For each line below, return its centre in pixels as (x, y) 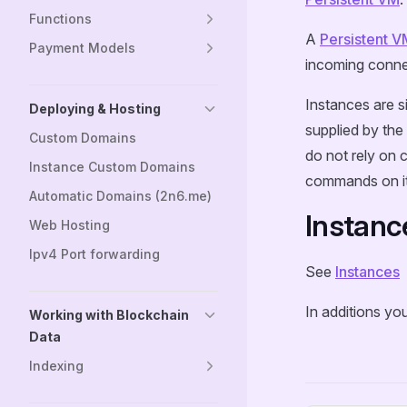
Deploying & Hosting (95, 109)
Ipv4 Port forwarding (94, 254)
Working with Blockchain (109, 315)
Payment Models (82, 48)
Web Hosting (69, 225)
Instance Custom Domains (112, 167)
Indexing (56, 366)
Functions (60, 19)
